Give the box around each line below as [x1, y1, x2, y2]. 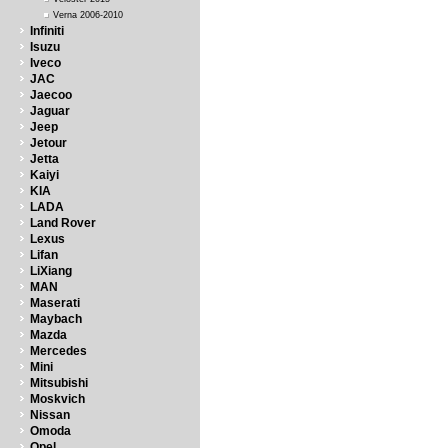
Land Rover [30, 216, 96, 230]
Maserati [30, 296, 80, 310]
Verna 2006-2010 [53, 10, 123, 20]
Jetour [30, 136, 67, 150]
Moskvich [30, 392, 85, 406]
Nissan [30, 408, 70, 422]
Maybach [30, 312, 82, 326]
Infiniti [30, 24, 64, 38]
